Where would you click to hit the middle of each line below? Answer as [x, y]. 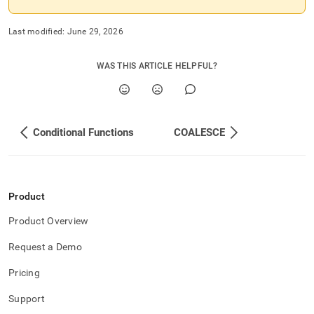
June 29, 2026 [95, 32]
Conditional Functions [83, 132]
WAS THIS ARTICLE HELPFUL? [157, 66]
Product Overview [49, 221]
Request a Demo [45, 247]
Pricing [24, 273]
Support [27, 299]
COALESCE [199, 132]
